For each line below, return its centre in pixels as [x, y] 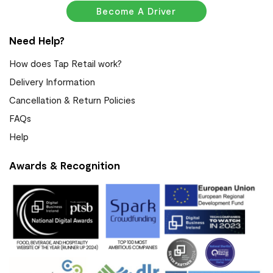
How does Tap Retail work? [66, 63]
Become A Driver [136, 11]
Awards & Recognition [65, 165]
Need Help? [37, 40]
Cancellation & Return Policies [72, 100]
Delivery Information [52, 81]
